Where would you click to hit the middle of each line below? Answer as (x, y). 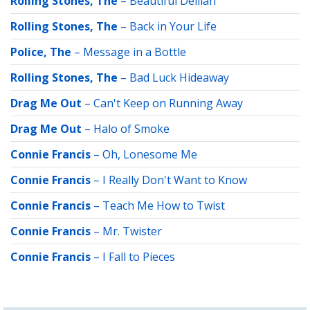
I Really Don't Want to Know (175, 180)
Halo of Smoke (131, 129)
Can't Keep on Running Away (168, 103)
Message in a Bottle (135, 52)
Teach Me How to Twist (164, 206)
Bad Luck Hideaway (179, 77)
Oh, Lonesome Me (150, 154)
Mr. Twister (132, 231)
